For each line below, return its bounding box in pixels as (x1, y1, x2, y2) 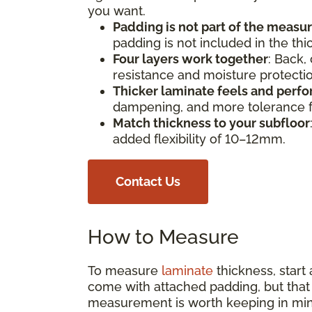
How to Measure (88, 225, 239, 249)
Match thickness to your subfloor (113, 115, 310, 130)
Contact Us (116, 173, 181, 189)
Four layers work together (113, 51, 268, 66)
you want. (88, 3, 153, 18)
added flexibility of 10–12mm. (113, 131, 292, 146)
